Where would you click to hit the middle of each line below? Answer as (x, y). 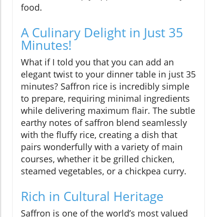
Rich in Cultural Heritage (92, 196)
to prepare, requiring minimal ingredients (105, 99)
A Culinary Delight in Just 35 (102, 33)
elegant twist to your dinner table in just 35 (108, 74)
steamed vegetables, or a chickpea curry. (104, 171)
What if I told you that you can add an (97, 62)
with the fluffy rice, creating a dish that (99, 135)
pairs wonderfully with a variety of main (102, 147)
